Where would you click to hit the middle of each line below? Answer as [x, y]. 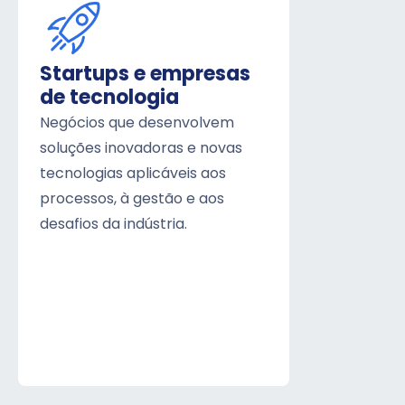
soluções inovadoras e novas [141, 149]
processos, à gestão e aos [132, 199]
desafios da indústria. [113, 225]
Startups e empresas [145, 75]
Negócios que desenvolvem [137, 123]
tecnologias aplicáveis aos [133, 174]
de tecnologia [109, 99]
